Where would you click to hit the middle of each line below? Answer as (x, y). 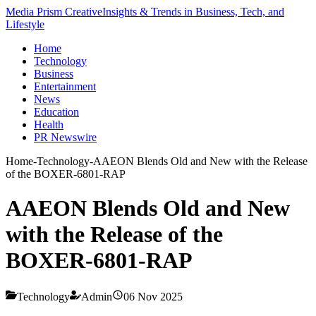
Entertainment (65, 86)
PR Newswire (65, 137)
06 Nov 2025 (153, 296)
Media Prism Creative (54, 12)
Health (49, 124)
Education (56, 112)
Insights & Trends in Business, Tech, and (193, 12)
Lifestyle (25, 24)
